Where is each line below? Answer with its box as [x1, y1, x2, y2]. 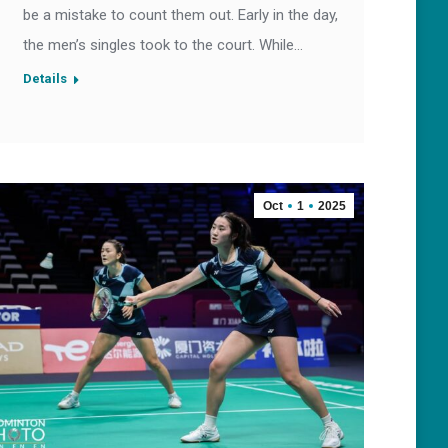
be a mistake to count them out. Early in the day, [23, 6, 338, 25]
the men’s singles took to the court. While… [23, 36, 303, 55]
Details [23, 71, 67, 87]
